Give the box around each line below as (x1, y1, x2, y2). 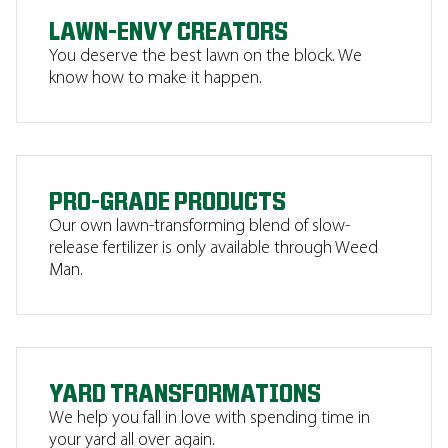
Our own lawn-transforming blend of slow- (49, 217, 350, 236)
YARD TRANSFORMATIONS (49, 381, 321, 407)
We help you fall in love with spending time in (49, 409, 370, 428)
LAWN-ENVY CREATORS (49, 19, 288, 45)
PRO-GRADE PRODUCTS (49, 189, 286, 215)
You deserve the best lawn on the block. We (49, 47, 362, 66)
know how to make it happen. (49, 69, 262, 88)
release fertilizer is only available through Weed (49, 239, 378, 258)
